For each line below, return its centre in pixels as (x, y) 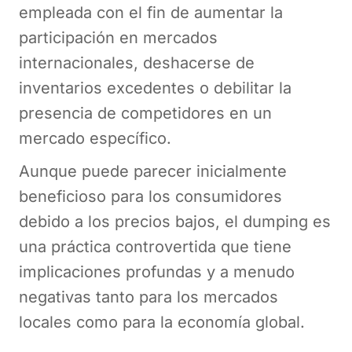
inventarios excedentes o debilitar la (155, 88)
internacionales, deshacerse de (137, 62)
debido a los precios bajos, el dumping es (175, 221)
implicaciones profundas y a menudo (157, 271)
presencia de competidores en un (145, 113)
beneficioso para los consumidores (150, 196)
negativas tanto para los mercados (148, 297)
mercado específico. (97, 138)
